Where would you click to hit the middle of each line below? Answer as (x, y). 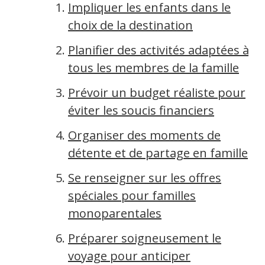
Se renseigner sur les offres (145, 178)
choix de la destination (130, 25)
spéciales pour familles (132, 195)
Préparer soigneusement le (145, 238)
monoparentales (115, 213)
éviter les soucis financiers (141, 110)
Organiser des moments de (144, 135)
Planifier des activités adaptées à (159, 50)
